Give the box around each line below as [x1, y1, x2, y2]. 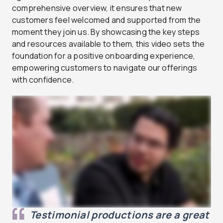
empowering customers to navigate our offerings [12, 62, 198, 73]
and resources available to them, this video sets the [12, 38, 205, 49]
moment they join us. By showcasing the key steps [12, 26, 200, 37]
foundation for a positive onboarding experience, [12, 50, 196, 61]
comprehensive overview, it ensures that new [12, 2, 182, 13]
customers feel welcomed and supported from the [12, 14, 201, 25]
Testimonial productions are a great [30, 208, 210, 222]
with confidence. [12, 74, 74, 85]
